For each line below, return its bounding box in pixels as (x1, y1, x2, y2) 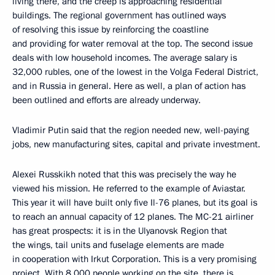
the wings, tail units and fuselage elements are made (12, 239, 224, 251)
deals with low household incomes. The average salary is (12, 52, 237, 64)
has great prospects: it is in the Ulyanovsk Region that (12, 225, 227, 237)
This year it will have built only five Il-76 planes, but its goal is (12, 196, 257, 209)
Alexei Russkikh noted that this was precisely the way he (12, 168, 236, 180)
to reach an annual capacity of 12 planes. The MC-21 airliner (12, 211, 254, 223)
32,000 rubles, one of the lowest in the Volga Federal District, (12, 66, 258, 78)
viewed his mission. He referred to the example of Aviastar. (12, 182, 246, 195)
